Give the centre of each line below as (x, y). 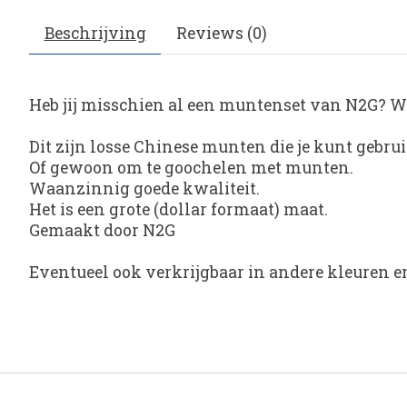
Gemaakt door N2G (102, 231)
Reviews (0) (221, 34)
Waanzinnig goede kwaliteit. (144, 189)
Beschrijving (95, 34)
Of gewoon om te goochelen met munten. (191, 168)
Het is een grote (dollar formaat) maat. (179, 210)
